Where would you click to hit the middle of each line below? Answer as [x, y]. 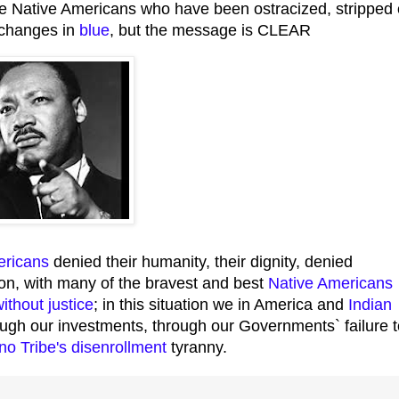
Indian [370, 305]
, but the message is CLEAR [210, 30]
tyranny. [197, 348]
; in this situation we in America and [221, 305]
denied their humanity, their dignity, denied [201, 262]
